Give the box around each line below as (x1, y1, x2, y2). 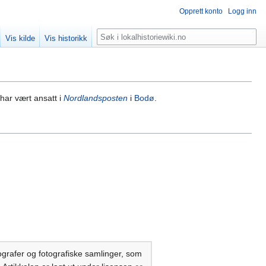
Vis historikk (45, 34, 88, 43)
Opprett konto (179, 7, 223, 15)
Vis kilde (5, 34, 36, 43)
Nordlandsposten (64, 93, 128, 103)
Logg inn (228, 7, 256, 15)
